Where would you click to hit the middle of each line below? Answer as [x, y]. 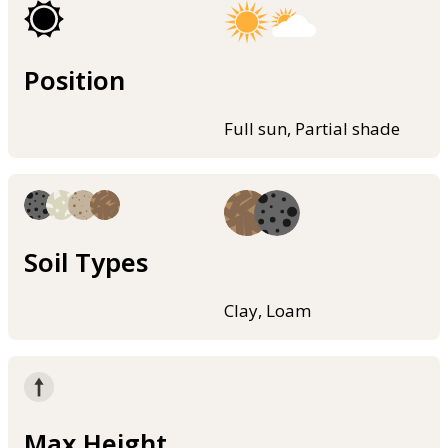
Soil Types [86, 261]
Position [74, 80]
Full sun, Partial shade [312, 129]
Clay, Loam [267, 310]
